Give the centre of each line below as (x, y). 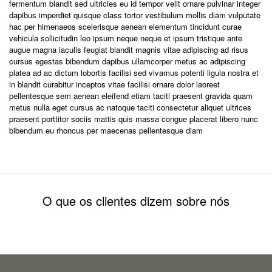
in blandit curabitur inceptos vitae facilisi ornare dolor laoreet (114, 84)
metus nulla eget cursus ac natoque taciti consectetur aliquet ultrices (130, 107)
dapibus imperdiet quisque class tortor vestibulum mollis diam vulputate (135, 15)
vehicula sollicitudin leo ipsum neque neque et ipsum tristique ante (126, 38)
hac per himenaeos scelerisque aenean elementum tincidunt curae (125, 26)
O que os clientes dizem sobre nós (136, 201)
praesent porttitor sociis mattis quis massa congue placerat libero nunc (134, 119)
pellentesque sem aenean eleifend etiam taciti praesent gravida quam (131, 96)
